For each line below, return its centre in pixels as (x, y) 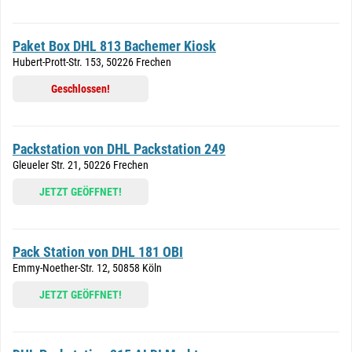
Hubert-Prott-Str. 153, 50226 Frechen (92, 62)
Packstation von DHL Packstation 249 (119, 149)
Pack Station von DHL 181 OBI (98, 252)
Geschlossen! (81, 89)
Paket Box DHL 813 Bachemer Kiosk (114, 46)
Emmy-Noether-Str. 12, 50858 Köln (87, 268)
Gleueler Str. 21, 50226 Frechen (81, 165)
